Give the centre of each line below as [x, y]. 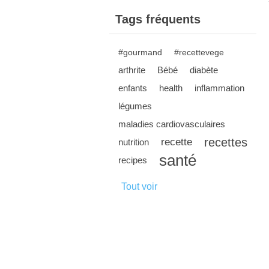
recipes [133, 160]
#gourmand [140, 52]
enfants [133, 88]
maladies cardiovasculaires [172, 124]
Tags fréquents [158, 19]
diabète [204, 70]
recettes [226, 142]
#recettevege [199, 52]
